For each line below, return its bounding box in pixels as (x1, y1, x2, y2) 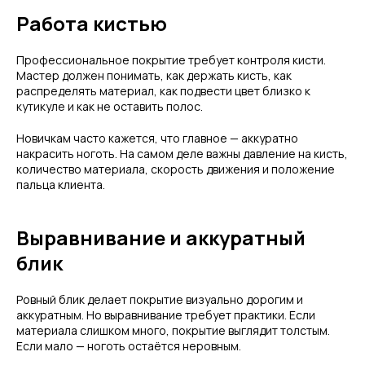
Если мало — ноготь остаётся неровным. (16, 338, 241, 354)
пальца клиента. (16, 177, 105, 192)
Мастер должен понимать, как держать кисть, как (16, 68, 292, 83)
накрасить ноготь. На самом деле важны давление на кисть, (16, 146, 348, 161)
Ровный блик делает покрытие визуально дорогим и (16, 292, 303, 307)
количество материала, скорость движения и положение (16, 161, 335, 177)
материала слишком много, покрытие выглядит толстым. (16, 323, 330, 338)
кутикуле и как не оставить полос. (16, 99, 203, 114)
